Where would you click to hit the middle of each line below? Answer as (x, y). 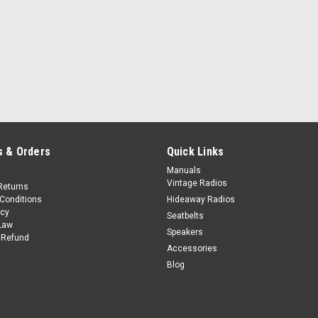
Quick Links (195, 152)
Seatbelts (185, 216)
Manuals (183, 170)
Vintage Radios (197, 183)
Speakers (185, 232)
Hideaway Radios (201, 199)
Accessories (192, 248)
